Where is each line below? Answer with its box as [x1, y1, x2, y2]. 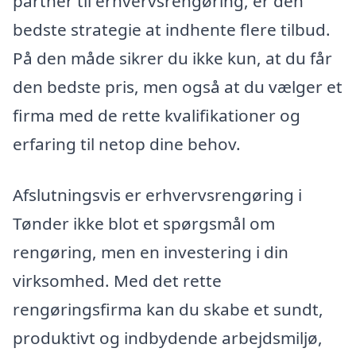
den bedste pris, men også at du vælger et [13, 75, 342, 99]
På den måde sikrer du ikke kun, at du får [13, 47, 332, 70]
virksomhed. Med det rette [13, 269, 222, 292]
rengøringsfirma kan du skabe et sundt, [13, 297, 323, 320]
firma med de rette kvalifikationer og [13, 104, 300, 127]
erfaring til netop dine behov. [13, 133, 241, 156]
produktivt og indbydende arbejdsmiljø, [13, 326, 323, 349]
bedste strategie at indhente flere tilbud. [13, 18, 331, 41]
